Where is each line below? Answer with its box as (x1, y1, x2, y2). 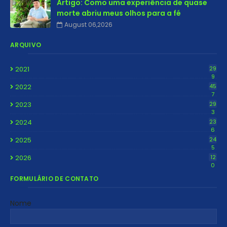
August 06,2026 (64, 20, 112, 29)
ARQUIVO (10, 41, 42, 50)
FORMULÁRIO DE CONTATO (10, 174, 99, 183)
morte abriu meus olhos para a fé (57, 8, 181, 19)
